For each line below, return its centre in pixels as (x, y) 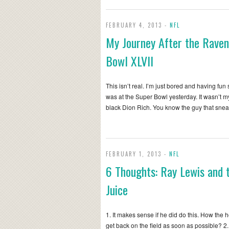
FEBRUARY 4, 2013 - (138, 25)
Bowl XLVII (130, 61)
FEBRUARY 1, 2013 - (138, 154)
